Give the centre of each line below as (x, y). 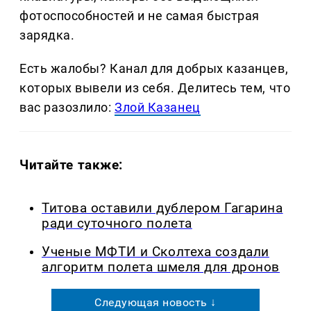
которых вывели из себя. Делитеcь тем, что (155, 88)
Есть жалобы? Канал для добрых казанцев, (154, 69)
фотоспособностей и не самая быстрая (140, 16)
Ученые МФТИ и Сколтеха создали (155, 252)
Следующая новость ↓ (155, 302)
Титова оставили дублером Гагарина (162, 209)
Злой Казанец (158, 108)
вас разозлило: (67, 108)
